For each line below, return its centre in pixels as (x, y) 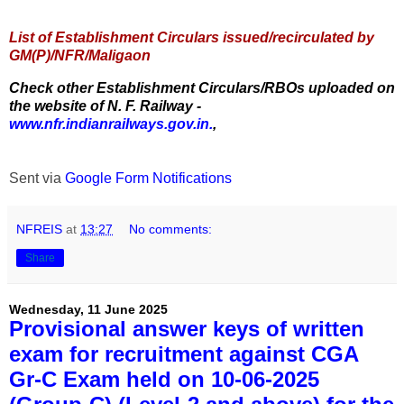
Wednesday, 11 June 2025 (88, 310)
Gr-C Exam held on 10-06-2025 (164, 380)
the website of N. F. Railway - (105, 106)
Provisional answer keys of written (187, 329)
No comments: (171, 230)
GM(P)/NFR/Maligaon (80, 56)
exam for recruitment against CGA (184, 354)
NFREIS (39, 230)
